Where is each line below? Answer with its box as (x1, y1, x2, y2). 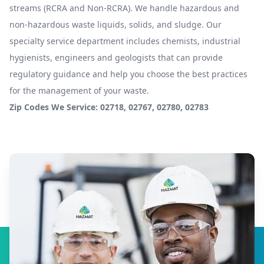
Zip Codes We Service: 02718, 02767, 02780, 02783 (9, 101, 209, 113)
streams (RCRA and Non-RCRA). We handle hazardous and (9, 2, 239, 14)
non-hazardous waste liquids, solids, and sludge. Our (9, 19, 222, 30)
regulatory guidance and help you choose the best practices (9, 68, 247, 80)
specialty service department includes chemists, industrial (9, 35, 240, 47)
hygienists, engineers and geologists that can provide (9, 52, 223, 63)
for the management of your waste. (9, 85, 149, 96)
